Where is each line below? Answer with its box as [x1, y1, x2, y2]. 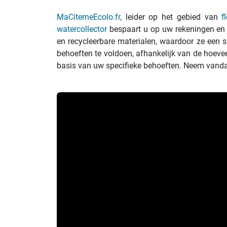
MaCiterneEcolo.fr [57, 12, 120, 22]
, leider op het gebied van [120, 12, 222, 22]
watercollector [57, 24, 107, 34]
